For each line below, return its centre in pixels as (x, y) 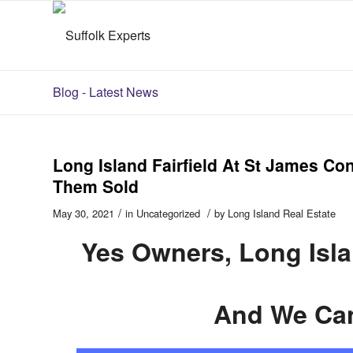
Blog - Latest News (106, 92)
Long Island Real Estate (282, 213)
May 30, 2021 (84, 213)
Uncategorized (168, 213)
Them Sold (96, 186)
